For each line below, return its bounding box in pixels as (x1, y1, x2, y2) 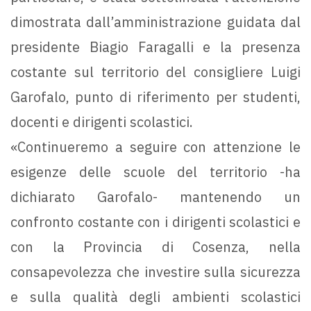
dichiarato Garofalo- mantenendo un (10, 187, 301, 207)
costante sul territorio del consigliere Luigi (10, 62, 301, 82)
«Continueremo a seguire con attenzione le (10, 137, 301, 157)
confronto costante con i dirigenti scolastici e (10, 212, 301, 232)
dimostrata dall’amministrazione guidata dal (10, 12, 301, 32)
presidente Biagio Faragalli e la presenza (10, 37, 301, 57)
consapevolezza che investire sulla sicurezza (10, 262, 301, 282)
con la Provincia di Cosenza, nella (10, 237, 301, 257)
